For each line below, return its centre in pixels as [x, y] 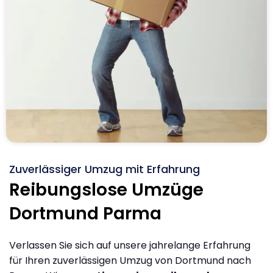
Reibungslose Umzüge [106, 190]
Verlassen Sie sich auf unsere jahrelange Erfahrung [130, 245]
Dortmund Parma [85, 213]
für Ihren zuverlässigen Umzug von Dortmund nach [130, 260]
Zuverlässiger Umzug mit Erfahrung [105, 169]
